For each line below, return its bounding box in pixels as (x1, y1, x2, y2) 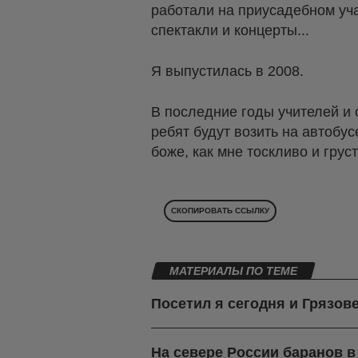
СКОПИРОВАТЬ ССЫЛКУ (171, 206, 269, 216)
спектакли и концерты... (151, 22, 309, 39)
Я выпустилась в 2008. (151, 63, 304, 80)
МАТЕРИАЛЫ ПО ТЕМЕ (169, 265, 297, 278)
